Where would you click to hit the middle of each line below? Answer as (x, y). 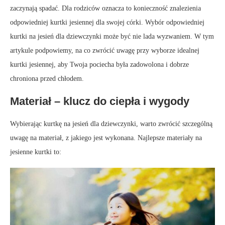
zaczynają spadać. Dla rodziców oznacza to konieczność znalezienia (105, 8)
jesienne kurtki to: (36, 152)
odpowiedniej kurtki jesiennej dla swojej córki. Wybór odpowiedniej (107, 22)
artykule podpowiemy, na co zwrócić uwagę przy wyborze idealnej (105, 50)
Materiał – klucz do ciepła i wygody (100, 101)
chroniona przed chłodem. (47, 78)
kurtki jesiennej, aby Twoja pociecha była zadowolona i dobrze (99, 64)
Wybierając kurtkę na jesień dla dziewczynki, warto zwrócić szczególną (111, 124)
